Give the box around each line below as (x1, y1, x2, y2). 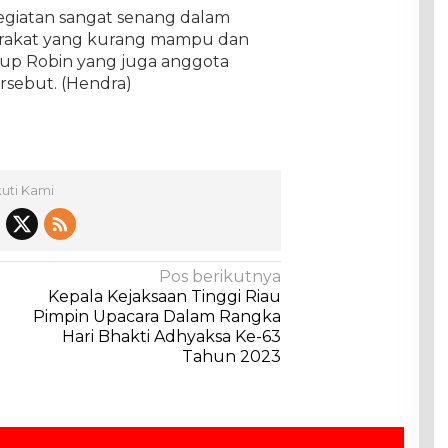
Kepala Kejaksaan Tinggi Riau (48, 287, 282, 306)
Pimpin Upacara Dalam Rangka (33, 307, 282, 326)
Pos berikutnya (159, 267, 282, 286)
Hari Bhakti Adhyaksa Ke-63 (62, 327, 282, 346)
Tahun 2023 (182, 347, 282, 366)
